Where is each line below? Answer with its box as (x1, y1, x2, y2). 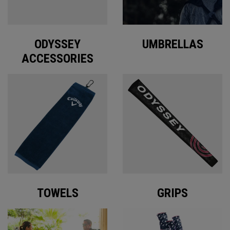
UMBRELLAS (142, 37, 203, 51)
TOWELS (36, 186, 79, 200)
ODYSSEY (34, 37, 81, 51)
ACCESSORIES (22, 51, 93, 66)
